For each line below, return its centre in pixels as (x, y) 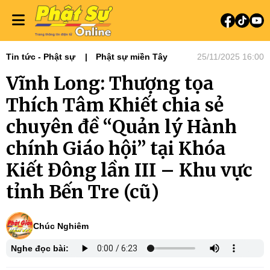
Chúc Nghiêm (61, 226)
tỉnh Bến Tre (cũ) (83, 192)
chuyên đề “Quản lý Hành (121, 127)
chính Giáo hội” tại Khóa (116, 148)
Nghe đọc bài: (40, 248)
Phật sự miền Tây (132, 57)
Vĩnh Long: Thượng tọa (110, 83)
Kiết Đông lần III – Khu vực (129, 170)
